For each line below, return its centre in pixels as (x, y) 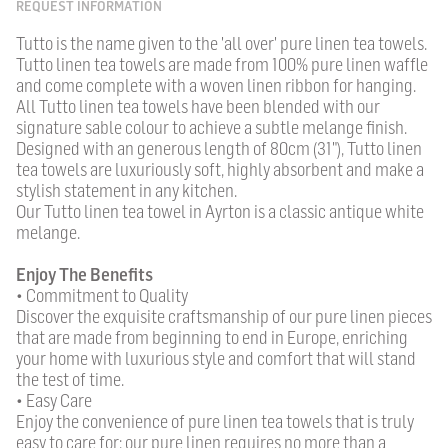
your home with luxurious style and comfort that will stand (216, 359)
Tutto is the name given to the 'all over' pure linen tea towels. (221, 44)
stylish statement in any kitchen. (126, 191)
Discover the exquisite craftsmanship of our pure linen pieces (224, 317)
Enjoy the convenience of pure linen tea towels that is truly (215, 422)
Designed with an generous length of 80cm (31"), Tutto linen (219, 149)
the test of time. (70, 380)
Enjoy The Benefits (84, 275)
